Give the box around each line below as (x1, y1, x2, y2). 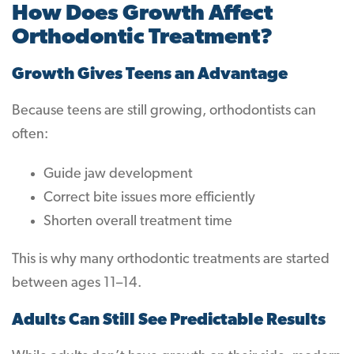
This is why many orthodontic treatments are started (12, 252, 330, 267)
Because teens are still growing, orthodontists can (12, 104, 316, 119)
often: (12, 127, 48, 142)
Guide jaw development (43, 167, 193, 182)
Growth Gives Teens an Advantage (12, 66, 288, 83)
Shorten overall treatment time (43, 214, 232, 229)
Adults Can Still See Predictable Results (12, 312, 326, 329)
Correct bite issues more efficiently (43, 190, 255, 205)
